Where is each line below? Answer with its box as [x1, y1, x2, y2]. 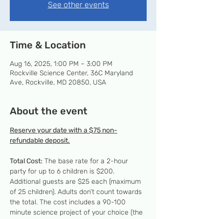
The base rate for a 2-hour [43, 157, 130, 165]
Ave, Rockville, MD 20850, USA [10, 78, 106, 87]
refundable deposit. [10, 136, 70, 145]
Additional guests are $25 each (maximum [10, 177, 143, 186]
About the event [10, 105, 88, 117]
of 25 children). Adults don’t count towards [10, 188, 144, 196]
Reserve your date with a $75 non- [10, 126, 117, 134]
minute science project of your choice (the [10, 208, 145, 217]
